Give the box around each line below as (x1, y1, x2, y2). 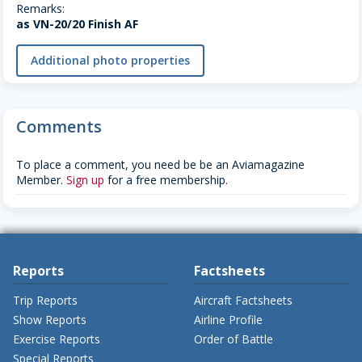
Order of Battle (194, 331, 273, 347)
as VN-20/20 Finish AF (16, 16, 138, 32)
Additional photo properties (31, 53, 190, 69)
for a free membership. (104, 172, 228, 188)
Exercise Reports (13, 331, 100, 347)
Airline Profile (194, 312, 263, 328)
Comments (16, 116, 102, 138)
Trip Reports (13, 293, 78, 309)
